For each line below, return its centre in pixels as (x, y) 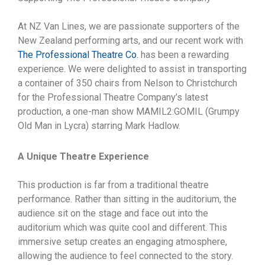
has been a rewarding (184, 55)
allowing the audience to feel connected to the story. (125, 256)
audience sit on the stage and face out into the (113, 213)
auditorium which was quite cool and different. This (122, 227)
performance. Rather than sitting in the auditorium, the (127, 199)
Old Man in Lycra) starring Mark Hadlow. (99, 126)
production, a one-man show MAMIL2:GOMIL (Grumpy (129, 112)
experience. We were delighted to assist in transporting (132, 69)
